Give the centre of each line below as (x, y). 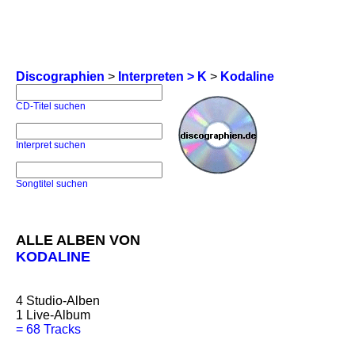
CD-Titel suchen (51, 106)
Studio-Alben (61, 301)
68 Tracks (53, 329)
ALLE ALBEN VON (78, 240)
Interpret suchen (51, 145)
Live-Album (58, 315)
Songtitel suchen (52, 184)
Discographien (60, 76)
